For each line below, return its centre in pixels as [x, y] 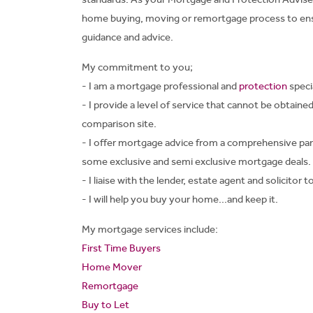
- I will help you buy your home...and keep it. [181, 199]
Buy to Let [105, 305]
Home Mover [112, 267]
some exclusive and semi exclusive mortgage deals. [196, 161]
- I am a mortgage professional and [160, 86]
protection [263, 86]
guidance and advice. [128, 37]
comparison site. [119, 124]
